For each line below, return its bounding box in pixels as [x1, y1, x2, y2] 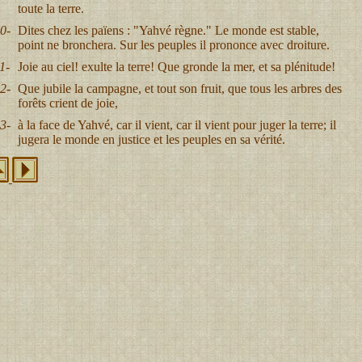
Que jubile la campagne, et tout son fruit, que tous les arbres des [18, 82, 342, 95]
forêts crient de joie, [18, 96, 118, 110]
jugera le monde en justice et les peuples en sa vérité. [18, 133, 285, 146]
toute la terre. [18, 2, 84, 15]
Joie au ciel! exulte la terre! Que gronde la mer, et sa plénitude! [18, 60, 335, 74]
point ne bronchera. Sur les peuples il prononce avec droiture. [18, 38, 330, 52]
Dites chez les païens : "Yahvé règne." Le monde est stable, [18, 23, 319, 37]
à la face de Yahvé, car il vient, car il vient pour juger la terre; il [18, 118, 336, 132]
